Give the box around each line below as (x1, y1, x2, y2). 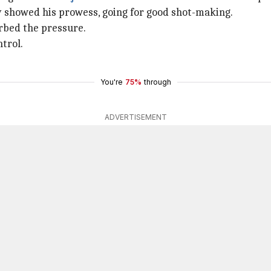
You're (100, 77, 123, 87)
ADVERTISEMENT (104, 113, 167, 122)
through (143, 77, 171, 87)
